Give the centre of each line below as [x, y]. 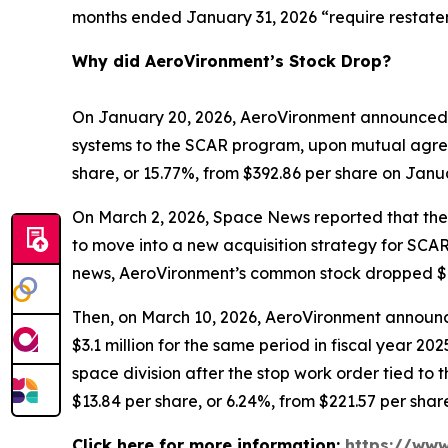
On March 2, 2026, [142, 217]
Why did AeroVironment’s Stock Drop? [231, 61]
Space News [263, 217]
